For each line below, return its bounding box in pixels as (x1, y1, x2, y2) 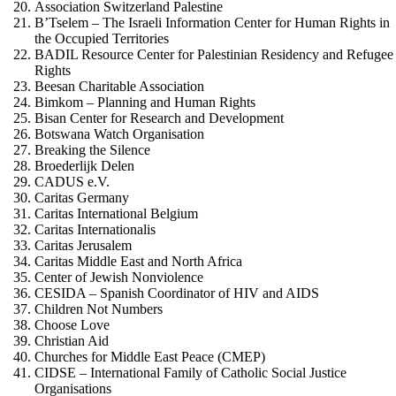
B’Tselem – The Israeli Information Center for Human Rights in (34, 15, 391, 31)
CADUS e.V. (34, 174, 110, 190)
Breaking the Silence (34, 142, 151, 158)
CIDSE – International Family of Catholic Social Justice (34, 365, 347, 381)
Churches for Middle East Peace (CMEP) (34, 349, 266, 365)
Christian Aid (34, 333, 110, 349)
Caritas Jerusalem (34, 238, 133, 254)
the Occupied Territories (34, 31, 170, 47)
